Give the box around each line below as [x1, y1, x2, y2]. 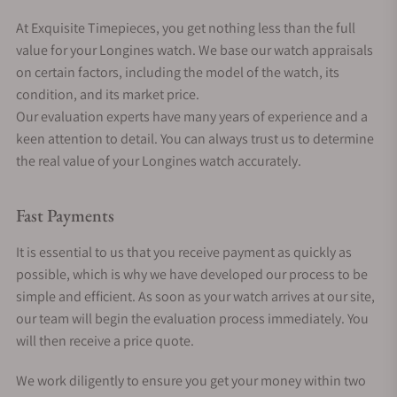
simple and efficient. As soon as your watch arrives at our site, [16, 286, 375, 306]
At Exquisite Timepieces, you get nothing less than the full [16, 18, 355, 37]
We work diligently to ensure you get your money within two [16, 370, 366, 390]
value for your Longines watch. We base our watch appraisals [16, 40, 373, 59]
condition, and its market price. [16, 84, 199, 104]
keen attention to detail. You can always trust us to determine [16, 128, 374, 148]
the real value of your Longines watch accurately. [16, 151, 301, 170]
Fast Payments [16, 203, 114, 227]
